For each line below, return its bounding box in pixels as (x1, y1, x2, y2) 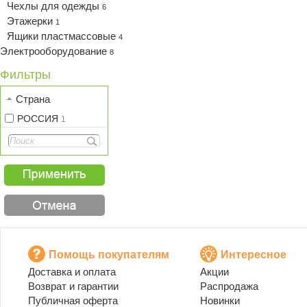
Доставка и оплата (28, 266, 116, 278)
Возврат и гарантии (28, 280, 119, 292)
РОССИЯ (17, 113, 61, 124)
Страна (16, 93, 50, 105)
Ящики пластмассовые (7, 30, 119, 42)
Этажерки (7, 15, 56, 27)
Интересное (221, 249, 286, 260)
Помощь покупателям (49, 249, 169, 260)
